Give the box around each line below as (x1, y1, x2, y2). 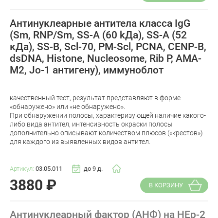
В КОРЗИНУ (148, 182, 183, 189)
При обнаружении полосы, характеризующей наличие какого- (10, 111, 206, 119)
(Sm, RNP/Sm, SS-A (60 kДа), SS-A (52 (10, 29, 187, 41)
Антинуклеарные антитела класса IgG (10, 18, 190, 30)
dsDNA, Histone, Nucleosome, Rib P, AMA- (10, 53, 201, 65)
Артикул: (10, 165, 36, 173)
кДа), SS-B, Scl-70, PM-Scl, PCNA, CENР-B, (10, 41, 206, 53)
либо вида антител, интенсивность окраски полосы (10, 120, 173, 128)
